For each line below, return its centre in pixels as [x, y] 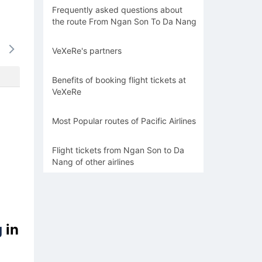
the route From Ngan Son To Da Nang [124, 21]
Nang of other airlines [93, 162]
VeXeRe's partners [88, 51]
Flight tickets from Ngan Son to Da [118, 150]
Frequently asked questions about [117, 10]
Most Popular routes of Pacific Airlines [124, 121]
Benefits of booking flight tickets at [119, 80]
